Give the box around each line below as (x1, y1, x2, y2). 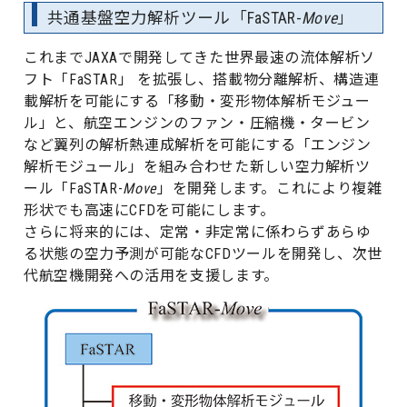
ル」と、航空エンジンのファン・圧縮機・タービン (24, 114, 371, 133)
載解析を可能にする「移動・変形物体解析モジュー (24, 93, 371, 111)
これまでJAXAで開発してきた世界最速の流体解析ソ (24, 49, 376, 67)
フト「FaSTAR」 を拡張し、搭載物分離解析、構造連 (24, 71, 380, 89)
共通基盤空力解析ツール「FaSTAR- (47, 9, 303, 28)
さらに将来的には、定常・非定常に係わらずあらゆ (24, 223, 372, 242)
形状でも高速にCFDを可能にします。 (24, 202, 275, 220)
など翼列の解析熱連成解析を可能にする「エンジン (24, 136, 372, 154)
